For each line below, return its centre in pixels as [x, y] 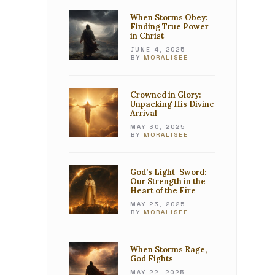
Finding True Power [169, 27]
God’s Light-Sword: [168, 172]
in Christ [147, 36]
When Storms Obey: [169, 17]
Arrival [144, 113]
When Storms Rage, [168, 250]
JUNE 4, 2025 [158, 49]
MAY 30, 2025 [158, 127]
